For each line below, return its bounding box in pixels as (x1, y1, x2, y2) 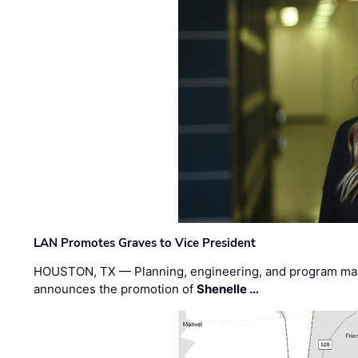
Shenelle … (197, 281, 260, 296)
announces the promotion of (34, 281, 197, 296)
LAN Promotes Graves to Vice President (34, 235, 257, 251)
